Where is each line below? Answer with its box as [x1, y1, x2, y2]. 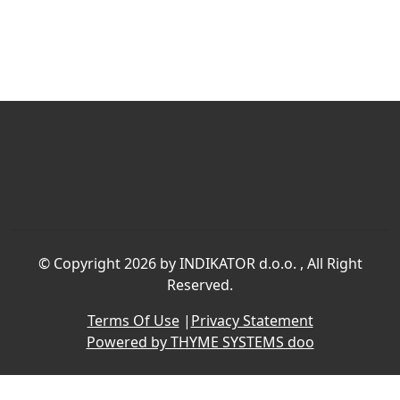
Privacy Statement [190, 311, 313, 330]
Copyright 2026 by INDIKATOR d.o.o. [53, 254, 296, 273]
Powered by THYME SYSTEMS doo [86, 332, 314, 352]
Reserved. [167, 275, 233, 295]
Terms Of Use [87, 311, 179, 330]
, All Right [296, 254, 362, 273]
